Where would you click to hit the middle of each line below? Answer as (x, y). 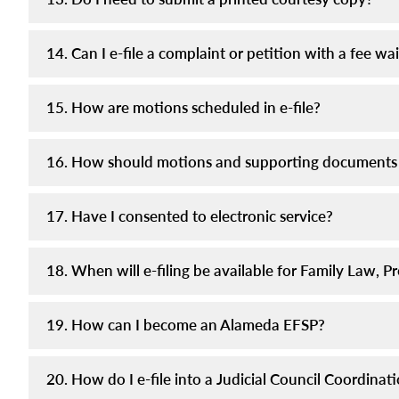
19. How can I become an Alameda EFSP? (186, 325)
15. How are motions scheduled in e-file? (183, 107)
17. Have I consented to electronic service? (190, 216)
